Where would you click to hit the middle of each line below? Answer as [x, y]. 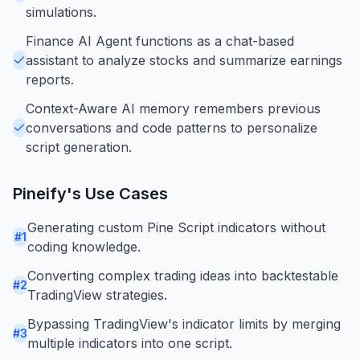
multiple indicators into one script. [130, 343]
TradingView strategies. [97, 295]
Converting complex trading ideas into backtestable [183, 275]
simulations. [61, 12]
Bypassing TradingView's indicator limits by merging [184, 323]
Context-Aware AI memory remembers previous [173, 108]
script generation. [79, 147]
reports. [50, 79]
